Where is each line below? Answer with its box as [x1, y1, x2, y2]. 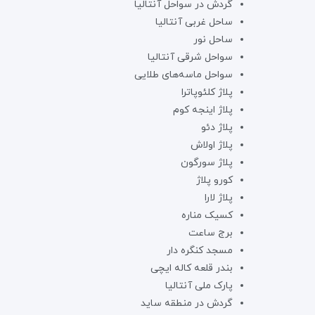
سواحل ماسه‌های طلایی [134, 67, 233, 82]
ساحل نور [193, 32, 233, 46]
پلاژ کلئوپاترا [181, 85, 233, 99]
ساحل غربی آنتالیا [155, 15, 233, 29]
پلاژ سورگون [181, 155, 233, 169]
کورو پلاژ [196, 173, 233, 187]
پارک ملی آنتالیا [165, 278, 233, 292]
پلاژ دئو [201, 120, 233, 134]
